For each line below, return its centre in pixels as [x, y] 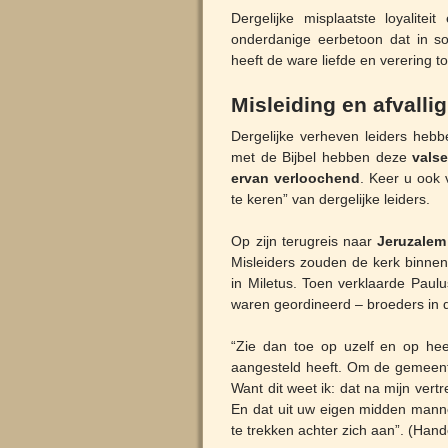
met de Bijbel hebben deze [322, 156]
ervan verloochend [296, 177]
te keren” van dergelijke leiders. [331, 198]
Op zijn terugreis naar [304, 240]
